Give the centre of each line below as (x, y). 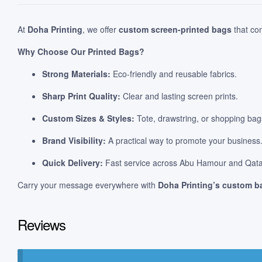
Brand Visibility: (74, 141)
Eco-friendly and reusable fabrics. (174, 74)
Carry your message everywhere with (88, 185)
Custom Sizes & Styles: (88, 118)
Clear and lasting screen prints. (179, 96)
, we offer (101, 30)
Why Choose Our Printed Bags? (81, 52)
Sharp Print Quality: (81, 96)
